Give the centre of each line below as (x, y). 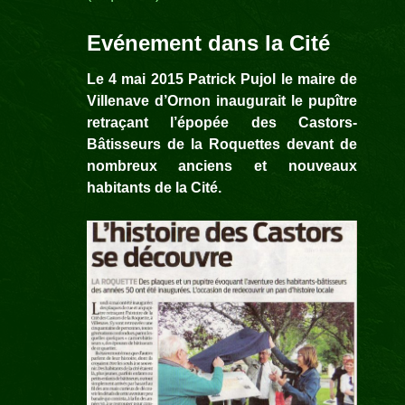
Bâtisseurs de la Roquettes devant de (222, 144)
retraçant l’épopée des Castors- (222, 122)
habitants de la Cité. (154, 187)
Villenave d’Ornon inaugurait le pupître (222, 100)
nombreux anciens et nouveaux (222, 165)
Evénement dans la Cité (208, 42)
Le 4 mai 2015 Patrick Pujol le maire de (222, 79)
